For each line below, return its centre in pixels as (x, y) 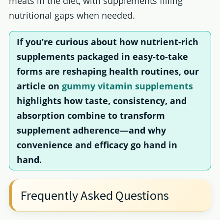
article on (39, 86)
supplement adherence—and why (91, 130)
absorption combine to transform (91, 116)
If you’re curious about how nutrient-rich (107, 42)
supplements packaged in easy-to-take (102, 57)
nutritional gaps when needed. (72, 15)
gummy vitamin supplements (127, 86)
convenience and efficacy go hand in (97, 145)
